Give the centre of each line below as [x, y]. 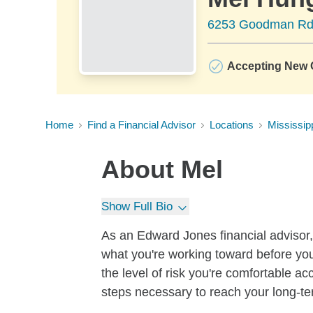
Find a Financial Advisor [141, 125]
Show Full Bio [137, 206]
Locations [232, 125]
